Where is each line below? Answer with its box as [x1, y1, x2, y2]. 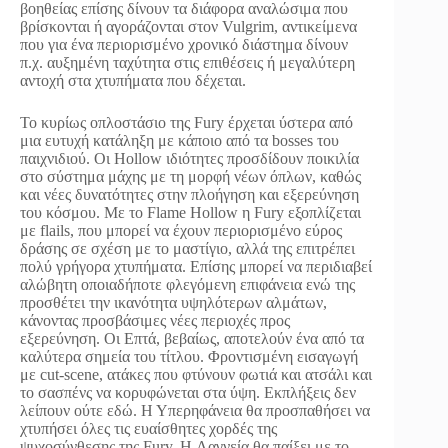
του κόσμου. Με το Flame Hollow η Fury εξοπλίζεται [20, 204, 361, 221]
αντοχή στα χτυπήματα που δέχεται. [20, 72, 246, 89]
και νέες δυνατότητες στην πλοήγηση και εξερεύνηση [20, 186, 359, 203]
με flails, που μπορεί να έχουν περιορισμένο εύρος [20, 222, 342, 239]
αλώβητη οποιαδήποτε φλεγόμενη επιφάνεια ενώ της [20, 276, 355, 293]
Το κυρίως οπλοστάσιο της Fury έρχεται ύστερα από [20, 114, 353, 131]
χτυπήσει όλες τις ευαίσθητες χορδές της [20, 420, 277, 437]
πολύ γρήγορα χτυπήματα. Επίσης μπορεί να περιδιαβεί [20, 258, 372, 275]
